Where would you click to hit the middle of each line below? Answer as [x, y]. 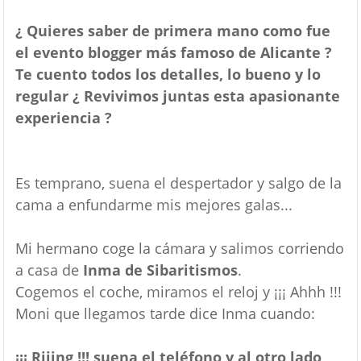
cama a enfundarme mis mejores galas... [154, 205]
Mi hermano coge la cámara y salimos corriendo [179, 248]
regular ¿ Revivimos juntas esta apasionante [177, 96]
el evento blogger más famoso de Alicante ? [173, 52]
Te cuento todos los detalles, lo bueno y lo [168, 74]
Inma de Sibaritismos [160, 270]
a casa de [49, 270]
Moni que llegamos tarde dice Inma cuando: [165, 313]
